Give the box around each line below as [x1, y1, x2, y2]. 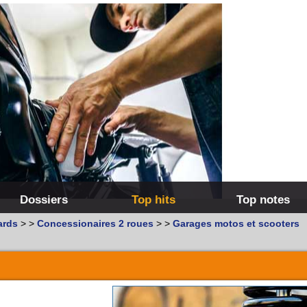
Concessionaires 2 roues [37, 218, 153, 229]
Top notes [236, 193, 290, 206]
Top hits [132, 193, 175, 206]
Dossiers [20, 193, 68, 206]
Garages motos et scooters [173, 218, 299, 229]
